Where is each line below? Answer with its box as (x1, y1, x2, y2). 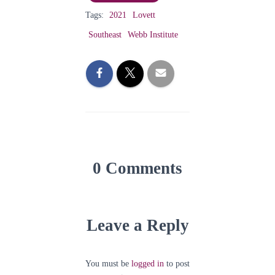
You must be (85, 259, 131, 268)
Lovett (133, 10, 155, 20)
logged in (131, 259, 164, 268)
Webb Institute (128, 30, 178, 39)
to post (164, 259, 190, 268)
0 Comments (93, 159, 182, 177)
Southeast (88, 30, 122, 39)
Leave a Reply (86, 216, 189, 234)
